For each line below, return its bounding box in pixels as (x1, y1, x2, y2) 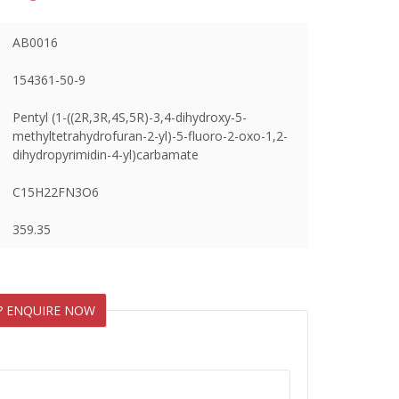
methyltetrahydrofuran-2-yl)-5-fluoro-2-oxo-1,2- (12, 127, 288, 144)
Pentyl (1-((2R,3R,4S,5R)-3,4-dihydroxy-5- (12, 109, 247, 126)
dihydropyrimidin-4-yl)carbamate (12, 146, 199, 163)
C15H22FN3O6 (12, 183, 99, 200)
